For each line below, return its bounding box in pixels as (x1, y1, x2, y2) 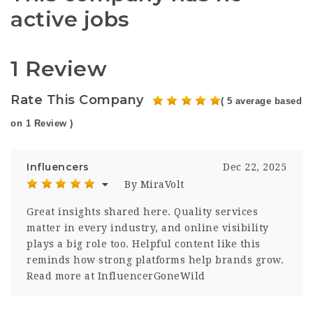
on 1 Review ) (10, 118, 73, 129)
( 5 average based (220, 96, 302, 106)
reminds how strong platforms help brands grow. (27, 254, 284, 265)
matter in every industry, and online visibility (27, 222, 269, 233)
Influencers (27, 161, 89, 173)
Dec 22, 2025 (223, 161, 286, 173)
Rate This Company (10, 92, 144, 108)
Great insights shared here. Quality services (27, 206, 258, 217)
